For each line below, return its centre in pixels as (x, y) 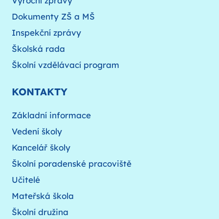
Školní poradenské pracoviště (72, 163)
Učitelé (26, 179)
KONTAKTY (40, 91)
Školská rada (38, 48)
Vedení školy (37, 131)
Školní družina (40, 212)
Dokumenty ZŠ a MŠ (53, 16)
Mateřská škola (43, 196)
